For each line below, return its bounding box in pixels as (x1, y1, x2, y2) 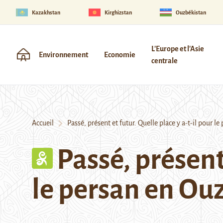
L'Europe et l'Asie (151, 45, 204, 53)
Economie (104, 51, 135, 59)
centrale (151, 57, 178, 65)
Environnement (39, 51, 88, 59)
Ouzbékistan (176, 9, 207, 15)
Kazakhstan (32, 9, 60, 15)
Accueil (32, 119, 54, 127)
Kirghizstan (104, 9, 132, 15)
